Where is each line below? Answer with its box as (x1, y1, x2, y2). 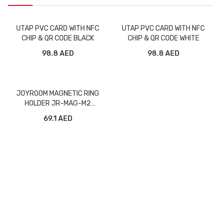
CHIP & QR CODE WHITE (127, 34, 199, 42)
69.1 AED (43, 114, 73, 123)
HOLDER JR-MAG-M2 (25, 99, 91, 108)
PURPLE (45, 109, 71, 117)
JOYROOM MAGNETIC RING (16, 89, 99, 98)
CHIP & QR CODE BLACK (21, 34, 94, 42)
